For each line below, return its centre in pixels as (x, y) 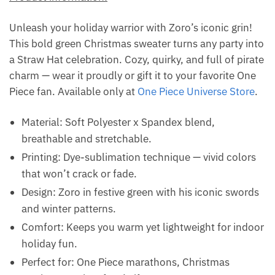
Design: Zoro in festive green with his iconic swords (140, 192)
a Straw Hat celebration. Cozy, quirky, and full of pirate (137, 60)
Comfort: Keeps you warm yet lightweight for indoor (143, 227)
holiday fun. (49, 244)
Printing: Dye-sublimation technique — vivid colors (139, 157)
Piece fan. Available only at (73, 92)
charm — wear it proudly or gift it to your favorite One (133, 76)
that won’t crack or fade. (79, 174)
